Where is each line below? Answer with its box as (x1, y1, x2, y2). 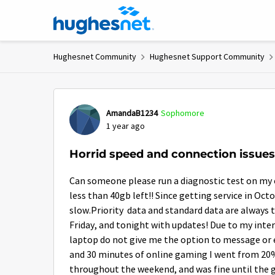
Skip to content (66, 9, 125, 21)
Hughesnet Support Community (150, 51, 265, 62)
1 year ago (106, 120, 145, 131)
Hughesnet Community (53, 51, 136, 62)
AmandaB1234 (106, 107, 158, 118)
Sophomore (161, 107, 204, 118)
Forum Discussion (52, 88, 212, 109)
